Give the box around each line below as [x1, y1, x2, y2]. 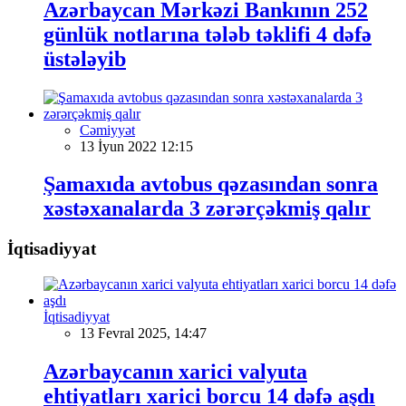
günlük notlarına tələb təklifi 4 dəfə [43, 22, 372, 46]
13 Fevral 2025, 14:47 [80, 325, 207, 342]
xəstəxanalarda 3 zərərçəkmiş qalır [43, 197, 371, 221]
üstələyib [43, 46, 126, 71]
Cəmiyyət [80, 121, 135, 138]
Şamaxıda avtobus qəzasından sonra [43, 172, 378, 197]
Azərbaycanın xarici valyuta [43, 359, 307, 383]
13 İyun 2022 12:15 [80, 138, 193, 154]
